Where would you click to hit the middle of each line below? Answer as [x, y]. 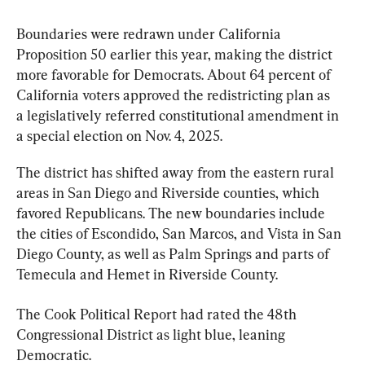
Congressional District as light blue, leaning [152, 334]
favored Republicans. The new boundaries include [172, 213]
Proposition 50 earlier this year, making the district [176, 54]
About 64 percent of [270, 75]
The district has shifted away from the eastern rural [177, 172]
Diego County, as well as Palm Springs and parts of [174, 254]
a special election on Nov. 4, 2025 [118, 136]
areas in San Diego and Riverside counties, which [169, 193]
